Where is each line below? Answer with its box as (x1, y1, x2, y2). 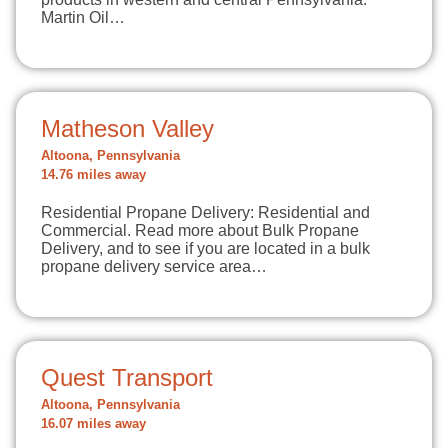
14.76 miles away (41, 168, 146, 182)
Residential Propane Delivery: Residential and (41, 204, 370, 221)
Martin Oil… (41, 9, 125, 26)
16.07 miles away (41, 417, 146, 431)
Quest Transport (41, 364, 213, 391)
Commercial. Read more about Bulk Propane (41, 222, 359, 239)
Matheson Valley (41, 115, 214, 142)
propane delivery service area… (41, 258, 267, 275)
